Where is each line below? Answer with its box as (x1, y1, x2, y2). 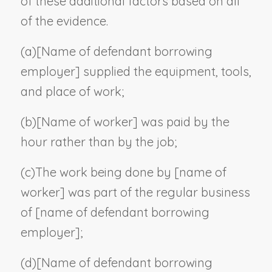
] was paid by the (132, 114, 229, 129)
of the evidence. (20, 13, 108, 29)
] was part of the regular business (59, 184, 250, 200)
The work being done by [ (35, 164, 179, 180)
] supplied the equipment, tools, (75, 63, 251, 79)
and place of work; (20, 83, 124, 99)
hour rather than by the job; (20, 134, 177, 149)
